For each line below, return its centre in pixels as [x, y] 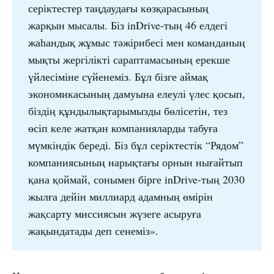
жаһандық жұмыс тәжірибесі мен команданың [136, 42]
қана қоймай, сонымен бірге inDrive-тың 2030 [136, 179]
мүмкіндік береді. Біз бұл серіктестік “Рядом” [135, 145]
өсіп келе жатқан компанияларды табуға [123, 128]
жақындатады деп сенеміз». [93, 230]
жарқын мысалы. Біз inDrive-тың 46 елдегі [128, 25]
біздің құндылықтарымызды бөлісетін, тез [128, 110]
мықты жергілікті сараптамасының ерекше [129, 59]
